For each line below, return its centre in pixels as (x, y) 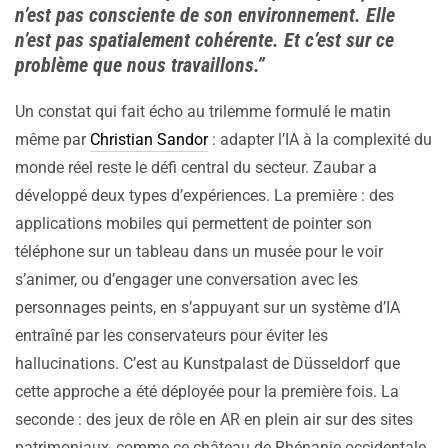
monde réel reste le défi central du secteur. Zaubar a (196, 168)
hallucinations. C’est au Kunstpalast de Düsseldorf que (207, 364)
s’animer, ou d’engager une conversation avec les (186, 280)
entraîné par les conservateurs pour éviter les (171, 336)
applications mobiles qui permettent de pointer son (193, 224)
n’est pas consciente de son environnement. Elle (205, 15)
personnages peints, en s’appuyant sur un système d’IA (207, 308)
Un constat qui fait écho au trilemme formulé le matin (203, 112)
